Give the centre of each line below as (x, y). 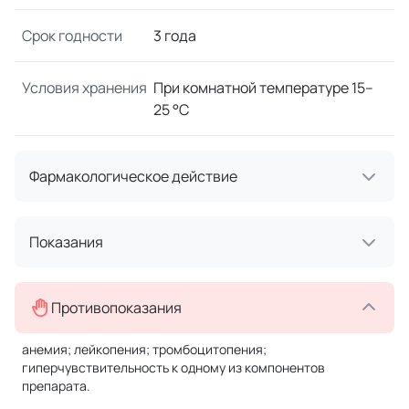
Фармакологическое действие (133, 176)
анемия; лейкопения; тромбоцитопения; (144, 349)
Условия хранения (84, 87)
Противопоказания (116, 307)
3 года (175, 35)
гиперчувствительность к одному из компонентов (173, 367)
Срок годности (72, 35)
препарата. (56, 385)
